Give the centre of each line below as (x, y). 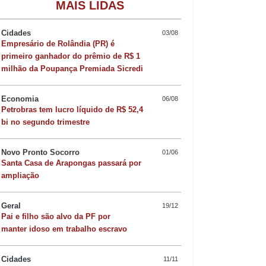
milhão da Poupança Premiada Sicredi (72, 68)
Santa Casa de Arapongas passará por (71, 163)
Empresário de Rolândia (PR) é (58, 43)
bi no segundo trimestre (45, 122)
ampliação (20, 175)
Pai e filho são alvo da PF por (56, 216)
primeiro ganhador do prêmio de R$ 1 (71, 56)
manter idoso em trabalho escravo (64, 229)
